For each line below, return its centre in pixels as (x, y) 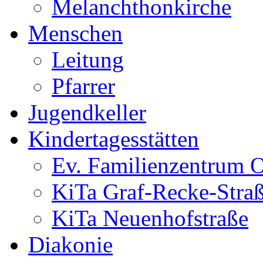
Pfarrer (83, 86)
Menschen (75, 33)
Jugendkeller (87, 112)
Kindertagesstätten (114, 139)
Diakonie (70, 244)
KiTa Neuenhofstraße (150, 218)
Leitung (88, 59)
